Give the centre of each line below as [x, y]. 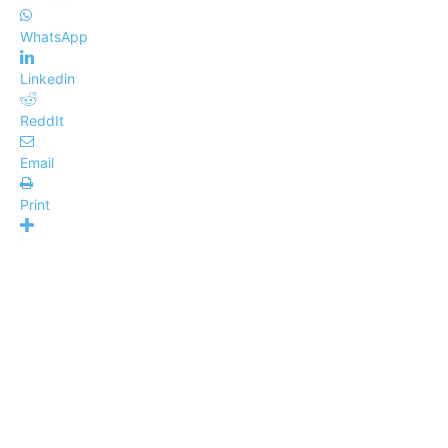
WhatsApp [54, 36]
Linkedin [47, 78]
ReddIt [42, 120]
